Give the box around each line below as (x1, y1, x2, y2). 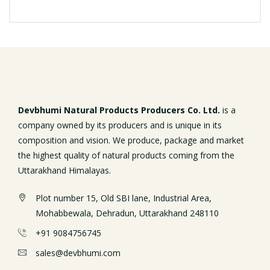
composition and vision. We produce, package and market (18, 134, 244, 146)
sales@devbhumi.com (36, 246, 121, 259)
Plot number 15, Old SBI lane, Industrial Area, (36, 192, 212, 204)
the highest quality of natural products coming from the (18, 149, 234, 161)
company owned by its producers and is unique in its (18, 119, 222, 131)
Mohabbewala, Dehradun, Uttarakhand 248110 (36, 207, 219, 219)
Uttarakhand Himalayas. (18, 164, 111, 176)
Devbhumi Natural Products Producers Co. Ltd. (18, 104, 220, 116)
